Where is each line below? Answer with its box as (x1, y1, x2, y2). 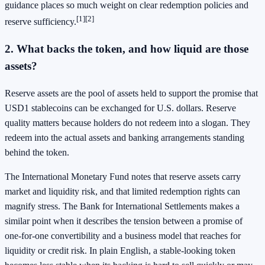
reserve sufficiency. (5, 17, 76, 27)
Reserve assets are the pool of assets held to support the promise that (5, 88, 258, 98)
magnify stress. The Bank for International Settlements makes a (5, 201, 240, 211)
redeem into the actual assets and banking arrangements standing (5, 132, 244, 143)
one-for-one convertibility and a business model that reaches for (5, 230, 241, 241)
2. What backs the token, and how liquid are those (5, 42, 248, 55)
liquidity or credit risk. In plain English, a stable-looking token (5, 245, 235, 256)
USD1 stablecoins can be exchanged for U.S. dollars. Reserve (5, 102, 236, 113)
